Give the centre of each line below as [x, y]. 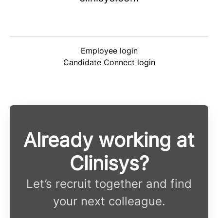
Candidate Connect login [109, 63]
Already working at [109, 140]
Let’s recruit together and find [109, 184]
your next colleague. [109, 201]
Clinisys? [109, 163]
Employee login [109, 51]
